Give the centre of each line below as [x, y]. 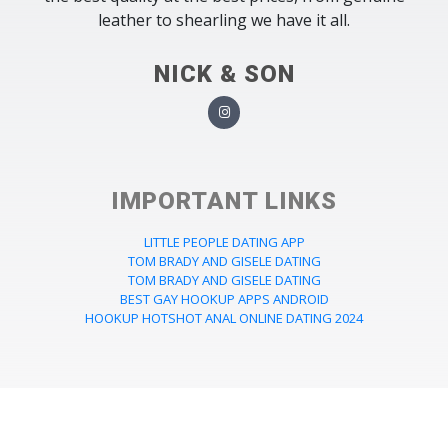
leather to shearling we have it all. [224, 20]
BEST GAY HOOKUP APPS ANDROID [224, 298]
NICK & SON [224, 74]
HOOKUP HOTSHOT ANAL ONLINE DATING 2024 [224, 317]
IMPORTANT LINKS [224, 200]
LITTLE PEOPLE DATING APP [224, 241]
